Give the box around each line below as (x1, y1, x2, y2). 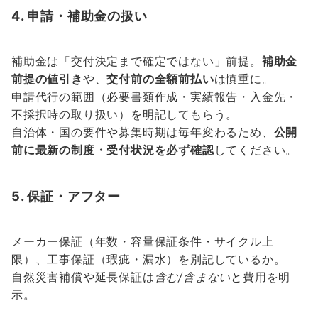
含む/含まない (154, 270, 231, 285)
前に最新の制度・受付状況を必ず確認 (11, 143, 214, 158)
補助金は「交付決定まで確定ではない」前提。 (11, 54, 262, 69)
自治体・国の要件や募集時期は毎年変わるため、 (11, 125, 274, 140)
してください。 (214, 143, 298, 158)
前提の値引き (11, 72, 83, 87)
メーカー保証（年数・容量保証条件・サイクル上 (11, 234, 274, 249)
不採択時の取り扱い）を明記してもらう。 (11, 107, 238, 122)
